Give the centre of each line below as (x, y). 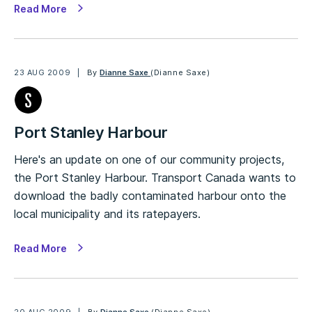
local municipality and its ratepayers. (107, 214)
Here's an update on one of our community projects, (149, 159)
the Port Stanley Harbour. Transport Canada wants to (155, 178)
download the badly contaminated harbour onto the (150, 196)
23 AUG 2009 (42, 72)
